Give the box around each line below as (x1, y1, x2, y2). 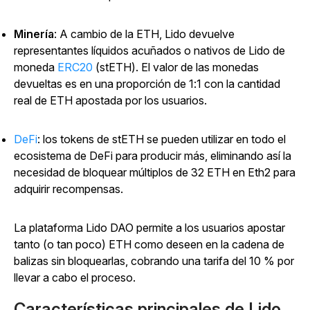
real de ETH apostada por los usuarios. (14, 93, 207, 107)
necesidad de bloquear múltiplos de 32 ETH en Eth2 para (14, 165, 295, 179)
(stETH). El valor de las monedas (93, 60, 259, 74)
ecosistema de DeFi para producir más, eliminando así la (14, 148, 291, 163)
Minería (14, 26, 54, 41)
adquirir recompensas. (14, 181, 123, 196)
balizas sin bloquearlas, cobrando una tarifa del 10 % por (14, 253, 294, 268)
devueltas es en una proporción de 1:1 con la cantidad (14, 76, 280, 91)
